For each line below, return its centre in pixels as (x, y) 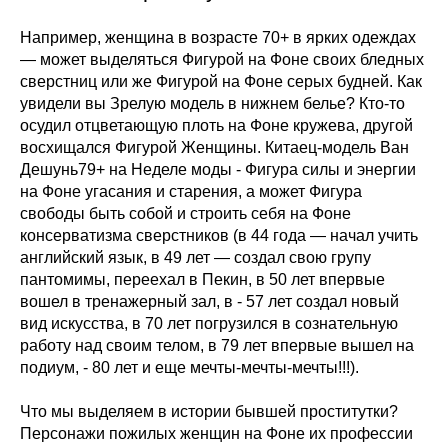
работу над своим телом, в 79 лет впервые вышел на (217, 346)
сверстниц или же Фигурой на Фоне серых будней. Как (221, 82)
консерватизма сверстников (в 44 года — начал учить (219, 236)
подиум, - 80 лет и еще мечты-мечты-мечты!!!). (189, 368)
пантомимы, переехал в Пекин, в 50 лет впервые (202, 280)
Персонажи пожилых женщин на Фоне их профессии (216, 434)
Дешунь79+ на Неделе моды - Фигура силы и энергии (218, 170)
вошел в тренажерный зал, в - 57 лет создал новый (209, 302)
